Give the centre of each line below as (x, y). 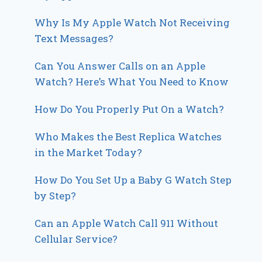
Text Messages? (74, 39)
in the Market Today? (89, 153)
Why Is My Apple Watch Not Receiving (132, 23)
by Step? (56, 196)
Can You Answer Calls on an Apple (120, 66)
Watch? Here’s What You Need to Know (132, 82)
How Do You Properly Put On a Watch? (130, 109)
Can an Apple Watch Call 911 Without (127, 223)
